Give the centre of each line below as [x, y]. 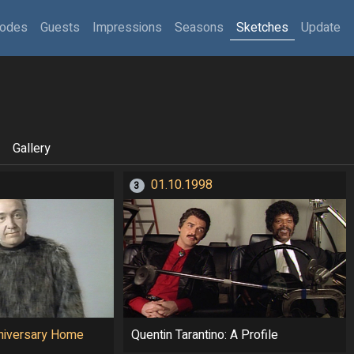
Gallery [31, 149]
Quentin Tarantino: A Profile [204, 335]
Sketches [262, 28]
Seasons [199, 28]
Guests [60, 28]
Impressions [127, 28]
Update [321, 28]
